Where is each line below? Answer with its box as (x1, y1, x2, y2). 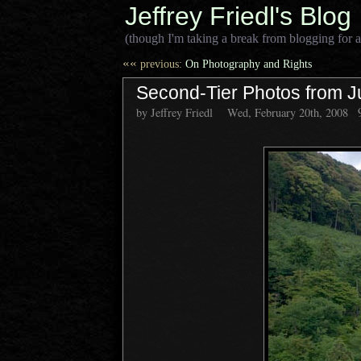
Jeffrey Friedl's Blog (125, 2, 351, 31)
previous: (137, 57, 182, 70)
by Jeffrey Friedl (136, 105, 213, 120)
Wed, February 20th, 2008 (227, 105, 349, 120)
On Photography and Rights (182, 57, 312, 70)
